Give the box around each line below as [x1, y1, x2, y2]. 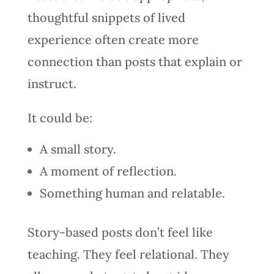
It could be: [27, 109, 92, 125]
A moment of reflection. [39, 163, 177, 179]
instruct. [27, 75, 76, 91]
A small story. [39, 141, 116, 157]
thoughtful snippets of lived [27, 9, 185, 25]
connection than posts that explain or [27, 53, 242, 69]
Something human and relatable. [39, 185, 225, 201]
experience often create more [27, 31, 199, 47]
